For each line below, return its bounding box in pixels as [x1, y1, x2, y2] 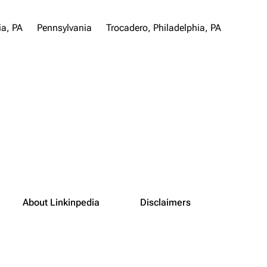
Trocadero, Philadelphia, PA [106, 22, 221, 33]
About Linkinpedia [23, 197, 100, 208]
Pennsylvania [37, 22, 92, 33]
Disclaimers [140, 197, 191, 208]
